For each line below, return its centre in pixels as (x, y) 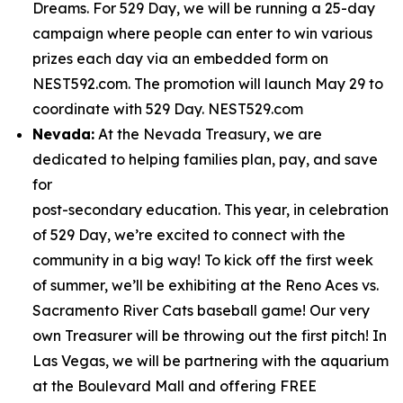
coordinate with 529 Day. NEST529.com (170, 109)
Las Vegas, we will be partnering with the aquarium (210, 361)
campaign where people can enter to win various (202, 33)
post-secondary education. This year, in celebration (210, 210)
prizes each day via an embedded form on (180, 58)
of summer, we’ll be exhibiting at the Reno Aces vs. (206, 285)
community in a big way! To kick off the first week (203, 260)
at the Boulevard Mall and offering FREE (175, 386)
